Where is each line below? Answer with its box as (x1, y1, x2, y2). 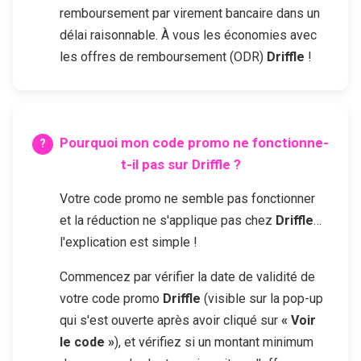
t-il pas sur (120, 156, 192, 172)
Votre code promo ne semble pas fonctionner (60, 190, 315, 206)
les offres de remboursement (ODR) (60, 49, 267, 65)
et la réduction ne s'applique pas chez (60, 212, 276, 228)
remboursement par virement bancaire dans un (60, 6, 320, 22)
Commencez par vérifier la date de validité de (60, 268, 315, 284)
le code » (60, 334, 114, 350)
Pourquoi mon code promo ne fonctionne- (60, 135, 329, 151)
